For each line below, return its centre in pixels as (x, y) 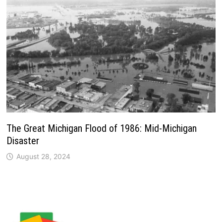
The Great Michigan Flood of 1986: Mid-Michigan (101, 128)
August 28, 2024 (43, 156)
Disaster (23, 140)
